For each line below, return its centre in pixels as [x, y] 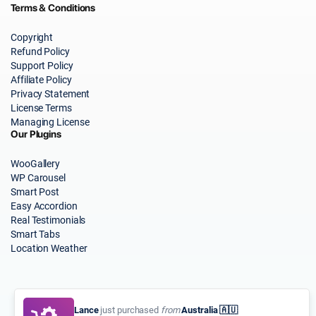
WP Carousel [38, 177]
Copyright [32, 37]
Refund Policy [40, 51]
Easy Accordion [44, 206]
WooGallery [35, 163]
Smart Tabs [35, 234]
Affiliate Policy [41, 79]
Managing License [50, 122]
